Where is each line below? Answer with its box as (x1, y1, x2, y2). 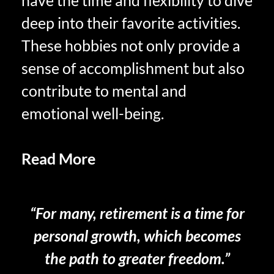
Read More (21, 149, 95, 168)
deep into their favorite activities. (21, 13, 240, 32)
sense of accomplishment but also (21, 59, 245, 78)
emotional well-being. (21, 104, 164, 123)
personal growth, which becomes (33, 226, 241, 245)
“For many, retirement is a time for (29, 203, 245, 222)
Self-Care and (98, 149, 189, 168)
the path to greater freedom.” (44, 248, 230, 267)
